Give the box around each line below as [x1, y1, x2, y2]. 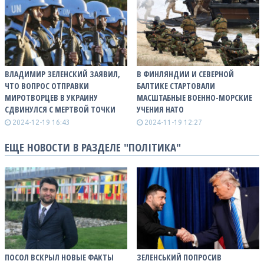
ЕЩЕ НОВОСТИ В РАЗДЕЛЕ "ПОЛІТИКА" [5, 139, 181, 154]
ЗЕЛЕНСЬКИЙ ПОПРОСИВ [137, 251, 222, 263]
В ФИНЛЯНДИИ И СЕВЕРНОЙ [137, 68, 234, 80]
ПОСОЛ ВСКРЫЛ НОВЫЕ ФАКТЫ [5, 251, 114, 263]
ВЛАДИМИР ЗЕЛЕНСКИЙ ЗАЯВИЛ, [5, 68, 120, 80]
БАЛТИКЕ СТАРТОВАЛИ [137, 80, 215, 91]
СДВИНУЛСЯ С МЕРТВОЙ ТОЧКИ [5, 103, 115, 115]
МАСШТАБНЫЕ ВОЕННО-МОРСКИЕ [137, 91, 252, 103]
